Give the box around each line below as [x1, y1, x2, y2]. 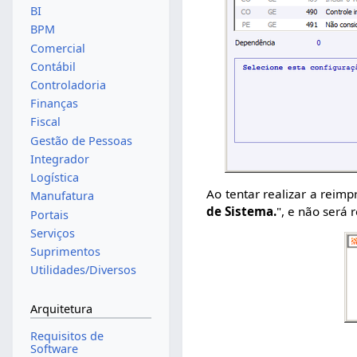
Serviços [29, 225, 75, 241]
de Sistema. [206, 203, 277, 220]
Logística [29, 170, 79, 186]
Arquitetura [29, 300, 92, 316]
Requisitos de [29, 328, 104, 344]
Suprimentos [29, 243, 100, 259]
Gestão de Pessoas [29, 132, 132, 148]
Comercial [29, 40, 85, 56]
